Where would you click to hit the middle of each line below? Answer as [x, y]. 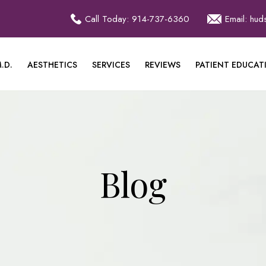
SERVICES [111, 64]
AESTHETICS [52, 64]
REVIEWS [163, 64]
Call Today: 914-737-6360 [137, 19]
